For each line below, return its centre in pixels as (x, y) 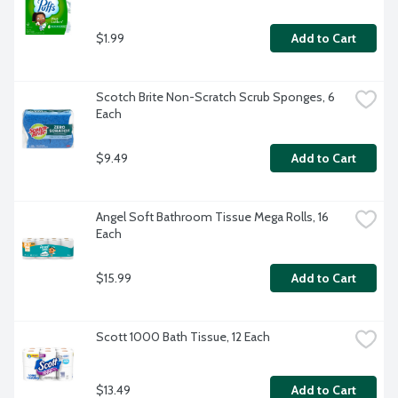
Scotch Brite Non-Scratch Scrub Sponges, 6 (215, 97)
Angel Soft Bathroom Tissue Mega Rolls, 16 (212, 217)
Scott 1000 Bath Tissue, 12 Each (183, 337)
